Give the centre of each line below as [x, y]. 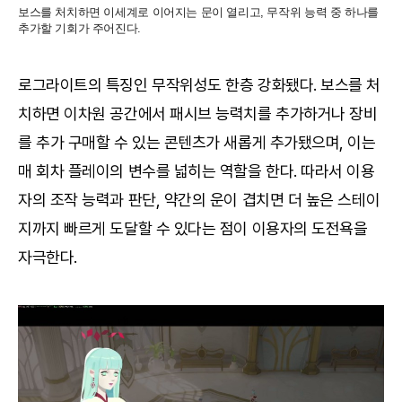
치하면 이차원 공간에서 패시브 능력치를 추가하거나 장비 [198, 114]
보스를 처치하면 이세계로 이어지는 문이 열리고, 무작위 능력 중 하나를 [198, 12]
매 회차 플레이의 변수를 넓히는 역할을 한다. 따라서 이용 [197, 171]
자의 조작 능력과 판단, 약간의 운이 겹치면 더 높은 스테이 [199, 200]
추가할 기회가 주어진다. [79, 28]
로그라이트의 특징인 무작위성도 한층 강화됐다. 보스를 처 [200, 85]
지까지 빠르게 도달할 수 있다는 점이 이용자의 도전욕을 [193, 228]
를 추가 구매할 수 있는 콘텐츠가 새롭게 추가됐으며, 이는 [197, 142]
